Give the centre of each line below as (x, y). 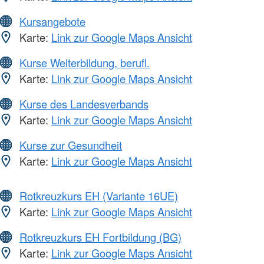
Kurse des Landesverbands (84, 104)
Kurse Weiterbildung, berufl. (85, 63)
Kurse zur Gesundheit (71, 145)
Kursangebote (52, 22)
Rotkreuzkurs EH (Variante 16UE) (99, 196)
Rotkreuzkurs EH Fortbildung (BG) (100, 237)
